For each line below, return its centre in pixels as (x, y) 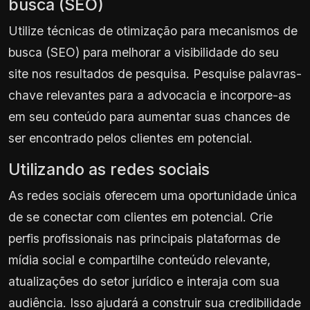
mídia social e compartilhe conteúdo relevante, (139, 259)
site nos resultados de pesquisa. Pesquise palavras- (155, 73)
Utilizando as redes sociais (109, 169)
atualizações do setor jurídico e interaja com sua (144, 281)
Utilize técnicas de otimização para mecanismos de (153, 30)
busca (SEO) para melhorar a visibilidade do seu (144, 52)
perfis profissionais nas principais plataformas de (144, 238)
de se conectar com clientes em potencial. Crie (140, 217)
